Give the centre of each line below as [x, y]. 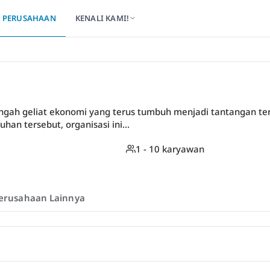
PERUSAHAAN [29, 18]
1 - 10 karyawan [170, 149]
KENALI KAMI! [102, 18]
